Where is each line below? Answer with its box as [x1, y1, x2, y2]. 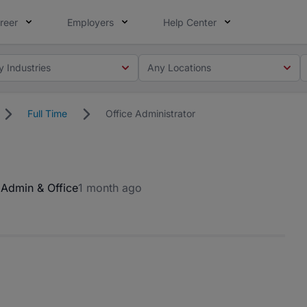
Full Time [27, 108, 67, 119]
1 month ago [78, 181, 142, 195]
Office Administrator [106, 108, 195, 119]
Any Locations [147, 61, 212, 73]
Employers [67, 16, 114, 28]
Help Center [163, 16, 217, 28]
